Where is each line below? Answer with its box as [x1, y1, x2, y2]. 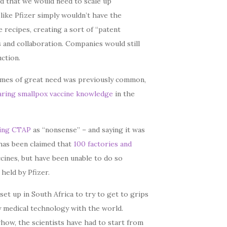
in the [113, 89, 135, 98]
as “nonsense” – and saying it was [31, 125, 145, 134]
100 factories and [73, 139, 132, 148]
